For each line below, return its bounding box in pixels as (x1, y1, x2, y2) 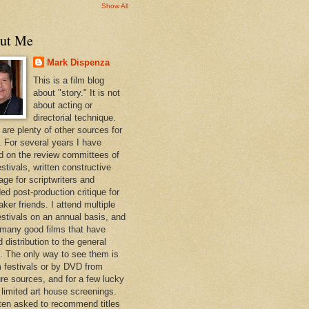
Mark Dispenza (46, 57, 110, 68)
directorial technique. (32, 112, 116, 123)
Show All (101, 1, 128, 10)
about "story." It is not (32, 88, 120, 99)
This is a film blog (32, 75, 104, 86)
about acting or (32, 100, 92, 111)
